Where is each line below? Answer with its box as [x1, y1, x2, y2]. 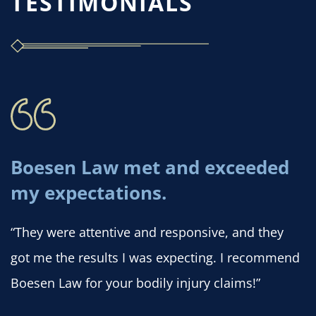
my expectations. [11, 179, 166, 205]
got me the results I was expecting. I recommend [11, 248, 300, 266]
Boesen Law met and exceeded [11, 154, 289, 180]
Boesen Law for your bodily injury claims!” [11, 274, 260, 291]
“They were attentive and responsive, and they [11, 223, 284, 241]
